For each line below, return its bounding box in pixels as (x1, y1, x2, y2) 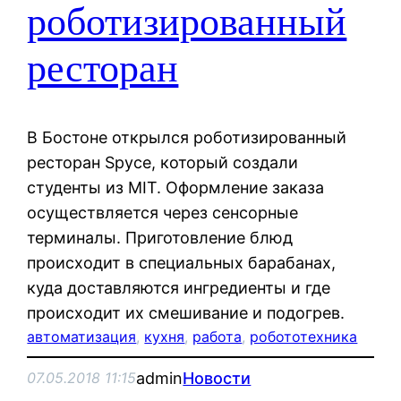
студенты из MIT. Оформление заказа (27, 177, 325, 197)
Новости (183, 368, 252, 388)
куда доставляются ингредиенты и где (27, 277, 331, 297)
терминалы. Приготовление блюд (27, 227, 294, 247)
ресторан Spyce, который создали (27, 152, 299, 172)
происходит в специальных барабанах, (27, 252, 337, 272)
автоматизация (27, 327, 137, 346)
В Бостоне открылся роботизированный (27, 127, 347, 147)
